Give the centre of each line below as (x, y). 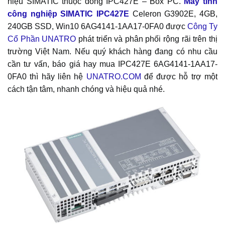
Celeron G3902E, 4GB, (173, 14)
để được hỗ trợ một (179, 77)
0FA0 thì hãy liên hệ (47, 77)
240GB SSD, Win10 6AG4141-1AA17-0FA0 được (97, 27)
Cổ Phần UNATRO (42, 39)
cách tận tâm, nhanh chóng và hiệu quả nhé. (86, 89)
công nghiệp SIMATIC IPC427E (68, 14)
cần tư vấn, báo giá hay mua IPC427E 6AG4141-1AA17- (113, 64)
